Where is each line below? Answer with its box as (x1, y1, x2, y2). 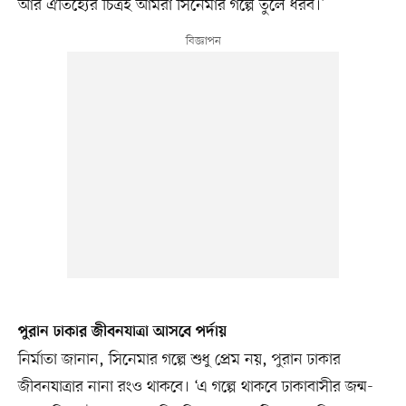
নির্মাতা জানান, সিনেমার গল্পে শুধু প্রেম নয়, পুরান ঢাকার (17, 349, 341, 372)
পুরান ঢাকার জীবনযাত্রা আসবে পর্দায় (17, 324, 227, 343)
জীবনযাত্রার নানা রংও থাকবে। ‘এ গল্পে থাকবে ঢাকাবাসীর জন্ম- (17, 376, 373, 399)
